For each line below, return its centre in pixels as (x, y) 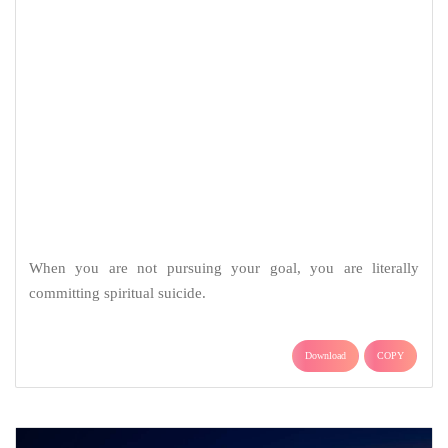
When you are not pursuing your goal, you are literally (224, 70)
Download (325, 158)
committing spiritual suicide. (117, 95)
